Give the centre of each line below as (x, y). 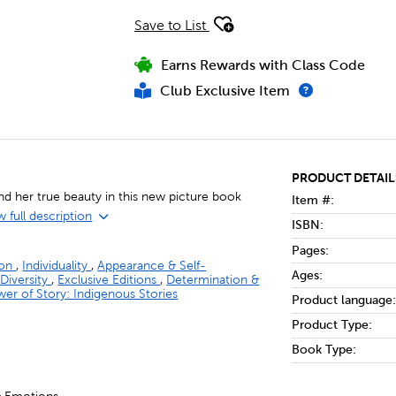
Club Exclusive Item (225, 90)
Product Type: (331, 325)
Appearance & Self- (152, 265)
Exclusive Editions (109, 279)
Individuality (57, 265)
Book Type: (324, 350)
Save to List (170, 25)
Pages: (310, 250)
